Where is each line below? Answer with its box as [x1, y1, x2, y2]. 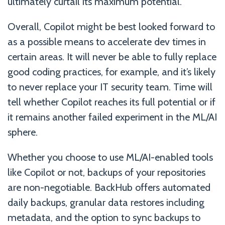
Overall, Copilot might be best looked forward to [8, 21, 215, 33]
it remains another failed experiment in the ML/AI [8, 111, 217, 123]
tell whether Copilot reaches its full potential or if [8, 96, 215, 108]
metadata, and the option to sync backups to [8, 211, 200, 223]
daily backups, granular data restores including [8, 196, 204, 208]
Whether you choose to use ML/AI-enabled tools [8, 151, 213, 163]
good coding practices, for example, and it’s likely [8, 66, 215, 78]
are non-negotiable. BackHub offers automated [8, 181, 210, 193]
